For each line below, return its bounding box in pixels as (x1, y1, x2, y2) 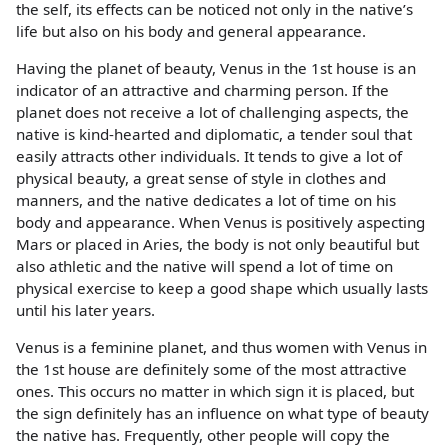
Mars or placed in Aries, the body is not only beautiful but (16, 234, 419, 255)
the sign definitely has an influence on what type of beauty (16, 403, 429, 424)
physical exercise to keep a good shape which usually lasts (16, 278, 428, 299)
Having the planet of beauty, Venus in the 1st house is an (16, 58, 416, 79)
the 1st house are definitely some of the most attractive (16, 359, 407, 380)
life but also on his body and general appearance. (16, 21, 366, 41)
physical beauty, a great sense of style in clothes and (16, 168, 386, 189)
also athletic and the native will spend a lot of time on (16, 256, 393, 277)
